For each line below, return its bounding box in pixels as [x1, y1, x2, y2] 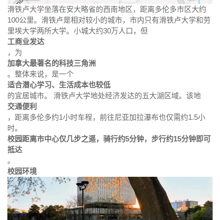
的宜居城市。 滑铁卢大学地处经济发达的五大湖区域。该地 [7, 91, 201, 100]
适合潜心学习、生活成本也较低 [7, 81, 110, 89]
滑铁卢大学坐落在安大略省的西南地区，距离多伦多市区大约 [7, 5, 206, 14]
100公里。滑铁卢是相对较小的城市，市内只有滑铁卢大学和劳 [7, 16, 211, 25]
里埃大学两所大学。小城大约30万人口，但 [7, 27, 148, 35]
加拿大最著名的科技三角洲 [7, 59, 96, 68]
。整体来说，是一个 [7, 70, 74, 79]
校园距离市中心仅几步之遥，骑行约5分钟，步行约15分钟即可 [7, 135, 211, 143]
